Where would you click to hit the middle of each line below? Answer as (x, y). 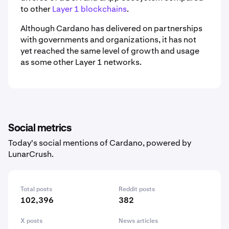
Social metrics (40, 128)
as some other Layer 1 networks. (81, 62)
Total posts (36, 189)
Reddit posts (137, 189)
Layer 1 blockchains (89, 9)
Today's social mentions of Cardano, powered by (100, 143)
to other (36, 9)
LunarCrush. (31, 154)
